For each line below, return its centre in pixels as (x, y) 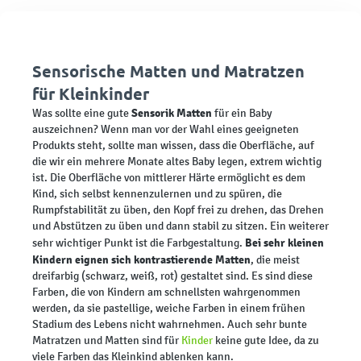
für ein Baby (242, 113)
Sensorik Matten (172, 112)
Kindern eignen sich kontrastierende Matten (141, 259)
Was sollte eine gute (82, 113)
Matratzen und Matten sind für (107, 340)
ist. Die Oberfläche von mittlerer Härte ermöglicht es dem (169, 177)
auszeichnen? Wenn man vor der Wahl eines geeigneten (166, 129)
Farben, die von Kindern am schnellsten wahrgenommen (166, 292)
